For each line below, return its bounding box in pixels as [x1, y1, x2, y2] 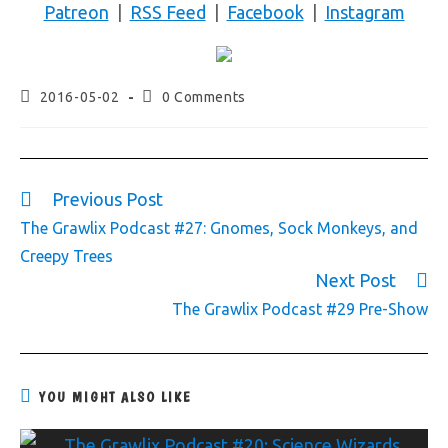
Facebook [226, 2, 304, 22]
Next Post [315, 270, 396, 290]
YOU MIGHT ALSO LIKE [39, 389, 192, 405]
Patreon [43, 2, 109, 22]
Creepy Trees [20, 247, 113, 265]
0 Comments [161, 89, 246, 105]
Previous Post [52, 189, 163, 209]
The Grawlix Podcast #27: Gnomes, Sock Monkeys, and [20, 219, 418, 237]
